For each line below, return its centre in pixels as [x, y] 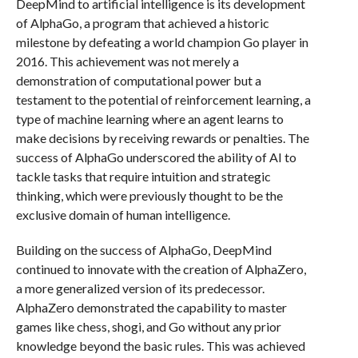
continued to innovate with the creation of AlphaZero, [161, 269]
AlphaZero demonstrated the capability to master [151, 307]
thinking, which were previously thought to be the [149, 195]
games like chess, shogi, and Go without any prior [148, 326]
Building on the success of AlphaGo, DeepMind [143, 250]
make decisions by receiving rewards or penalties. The [162, 138]
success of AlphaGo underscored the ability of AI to [156, 157]
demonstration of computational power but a [138, 80]
